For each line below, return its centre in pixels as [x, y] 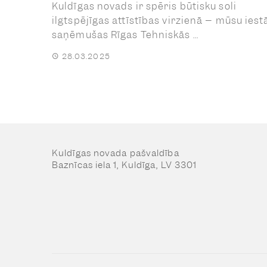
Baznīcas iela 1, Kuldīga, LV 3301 [125, 165]
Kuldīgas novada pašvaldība [116, 153]
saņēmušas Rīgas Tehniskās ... [125, 35]
